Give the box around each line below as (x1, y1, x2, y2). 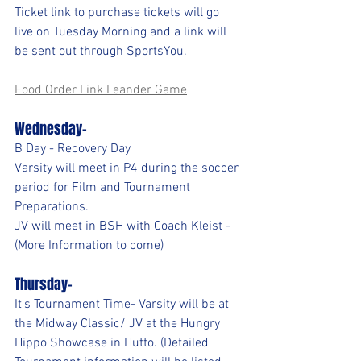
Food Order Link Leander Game (15, 82, 187, 98)
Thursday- (15, 274, 76, 295)
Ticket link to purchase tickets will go (15, 5, 222, 21)
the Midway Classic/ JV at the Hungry (15, 316, 223, 332)
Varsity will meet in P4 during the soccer (15, 160, 242, 176)
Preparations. (15, 199, 89, 215)
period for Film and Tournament (15, 180, 193, 196)
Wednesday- (15, 118, 87, 139)
